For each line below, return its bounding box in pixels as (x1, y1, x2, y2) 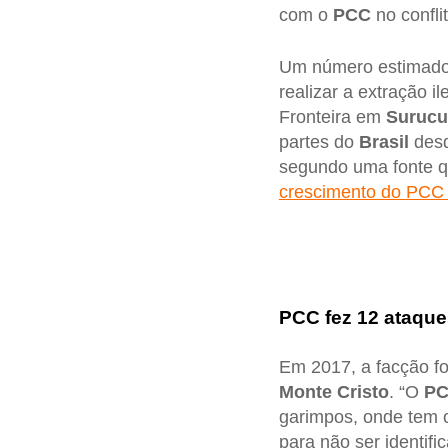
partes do (278, 131, 359, 152)
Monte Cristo (278, 382, 389, 403)
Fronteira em (278, 106, 386, 127)
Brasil (358, 131, 409, 152)
